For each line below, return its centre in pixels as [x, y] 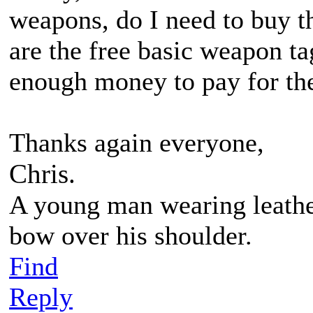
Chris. [42, 174]
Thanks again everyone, [140, 143]
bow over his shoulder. [131, 235]
